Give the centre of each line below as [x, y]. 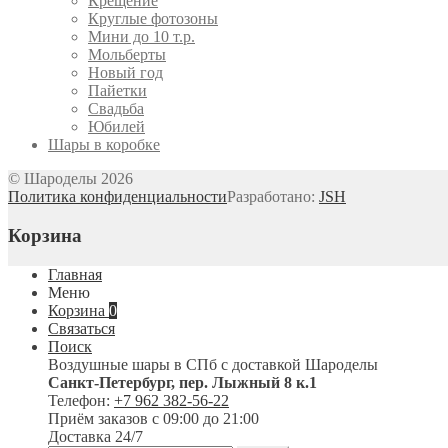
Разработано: [273, 197]
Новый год [125, 73]
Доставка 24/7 [95, 436]
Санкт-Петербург [109, 382]
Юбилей [116, 127]
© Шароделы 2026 [70, 179]
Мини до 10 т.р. [141, 37]
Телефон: [81, 400]
